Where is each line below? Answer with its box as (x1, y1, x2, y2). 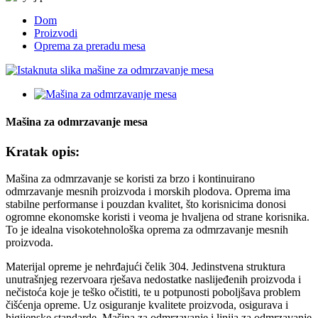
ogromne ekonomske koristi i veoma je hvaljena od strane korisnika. (6, 211, 309, 224)
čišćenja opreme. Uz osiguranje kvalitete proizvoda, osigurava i (6, 299, 288, 312)
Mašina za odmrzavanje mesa (6, 116, 148, 128)
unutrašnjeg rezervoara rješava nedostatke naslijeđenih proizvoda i (6, 273, 301, 286)
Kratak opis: (6, 143, 79, 159)
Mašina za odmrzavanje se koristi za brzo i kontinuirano (6, 172, 255, 185)
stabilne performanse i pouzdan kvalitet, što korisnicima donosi (6, 198, 286, 211)
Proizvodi (34, 27, 77, 39)
